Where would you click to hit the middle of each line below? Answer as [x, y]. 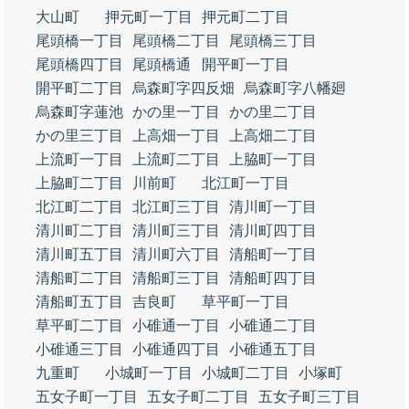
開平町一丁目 [246, 64]
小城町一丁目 [149, 373]
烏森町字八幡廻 [295, 88]
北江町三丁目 [176, 207]
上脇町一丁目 [273, 159]
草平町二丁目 [79, 325]
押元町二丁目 [246, 17]
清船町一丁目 [273, 254]
